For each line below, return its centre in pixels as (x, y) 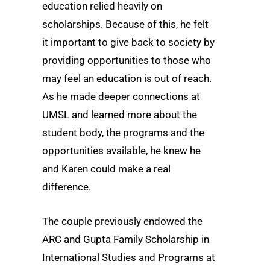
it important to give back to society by (128, 42)
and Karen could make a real (106, 168)
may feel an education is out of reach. (127, 78)
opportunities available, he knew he (121, 150)
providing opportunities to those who (127, 60)
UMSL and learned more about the (120, 114)
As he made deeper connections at (121, 96)
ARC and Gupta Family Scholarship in (126, 240)
